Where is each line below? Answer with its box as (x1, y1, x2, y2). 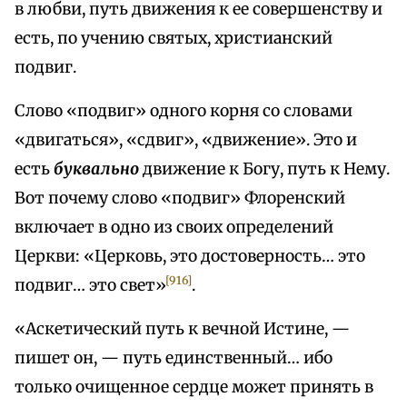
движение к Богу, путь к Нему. (139, 159, 390, 180)
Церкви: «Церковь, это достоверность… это (15, 246, 365, 267)
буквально (54, 159, 139, 180)
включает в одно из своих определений (15, 217, 333, 238)
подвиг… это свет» (15, 275, 166, 296)
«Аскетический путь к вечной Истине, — (15, 319, 350, 340)
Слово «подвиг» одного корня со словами (15, 101, 352, 122)
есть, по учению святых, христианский (15, 28, 333, 49)
